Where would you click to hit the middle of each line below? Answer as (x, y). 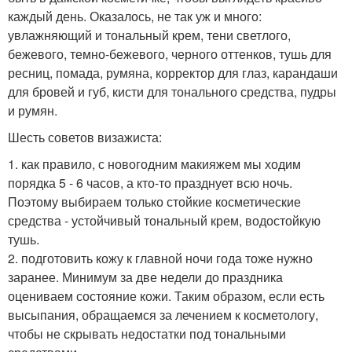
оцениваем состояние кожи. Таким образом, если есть (166, 296)
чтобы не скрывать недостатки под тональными (147, 334)
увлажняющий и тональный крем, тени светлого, (149, 35)
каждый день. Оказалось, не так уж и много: (135, 16)
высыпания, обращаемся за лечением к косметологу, (163, 315)
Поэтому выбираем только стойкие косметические (154, 202)
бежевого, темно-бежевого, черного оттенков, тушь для (170, 54)
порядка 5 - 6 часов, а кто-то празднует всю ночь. (150, 183)
